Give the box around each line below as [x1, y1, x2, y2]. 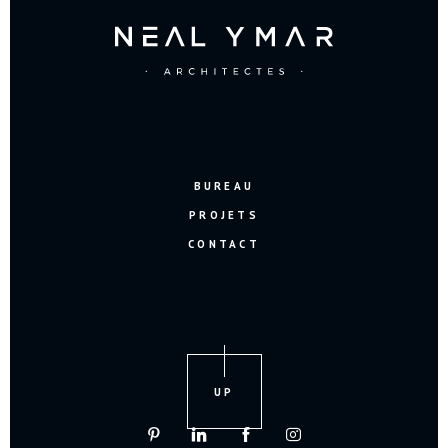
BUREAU [193, 178, 255, 193]
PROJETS [188, 207, 260, 222]
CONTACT [187, 236, 261, 251]
